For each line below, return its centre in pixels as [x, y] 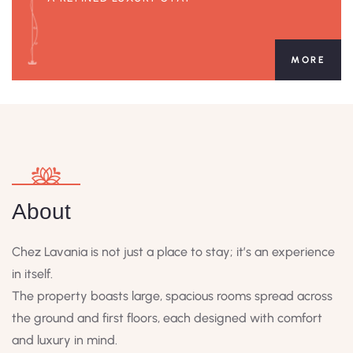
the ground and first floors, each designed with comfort [167, 318]
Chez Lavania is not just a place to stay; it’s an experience [173, 252]
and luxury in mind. [65, 340]
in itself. [32, 274]
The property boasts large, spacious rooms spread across [172, 296]
